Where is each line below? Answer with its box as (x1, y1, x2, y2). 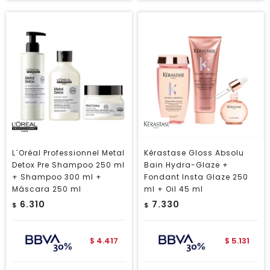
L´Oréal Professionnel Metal (12, 148, 125, 158)
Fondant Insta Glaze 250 (144, 172, 248, 182)
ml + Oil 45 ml (144, 184, 203, 194)
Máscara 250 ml (12, 184, 81, 194)
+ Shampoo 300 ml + (12, 172, 102, 182)
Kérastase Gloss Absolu (144, 148, 244, 158)
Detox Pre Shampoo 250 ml (12, 160, 125, 170)
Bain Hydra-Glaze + (144, 160, 228, 170)
